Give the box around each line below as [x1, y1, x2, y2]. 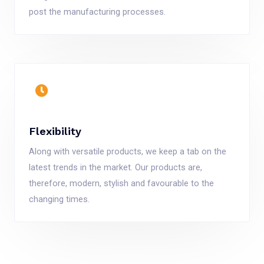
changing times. [29, 193, 90, 204]
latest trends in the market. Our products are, [29, 161, 202, 173]
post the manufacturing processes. [29, 6, 166, 17]
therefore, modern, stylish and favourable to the [29, 177, 214, 189]
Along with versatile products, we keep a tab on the [29, 146, 226, 157]
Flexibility [29, 124, 81, 137]
